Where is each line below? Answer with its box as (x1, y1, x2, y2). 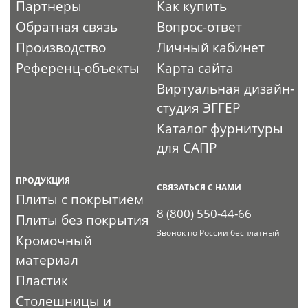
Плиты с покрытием (16, 190, 144, 208)
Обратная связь (16, 17, 118, 36)
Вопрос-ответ (157, 17, 243, 36)
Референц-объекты (16, 58, 140, 77)
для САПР (157, 138, 217, 157)
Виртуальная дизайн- (157, 79, 295, 98)
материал (16, 250, 79, 269)
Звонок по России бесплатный (157, 226, 280, 239)
